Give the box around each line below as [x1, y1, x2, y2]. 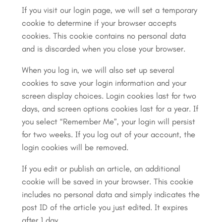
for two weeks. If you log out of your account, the [21, 129, 195, 139]
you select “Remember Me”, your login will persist [21, 116, 195, 126]
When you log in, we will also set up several [21, 64, 174, 75]
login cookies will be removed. [21, 142, 128, 152]
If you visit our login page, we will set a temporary [21, 4, 197, 15]
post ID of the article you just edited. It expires [21, 202, 188, 212]
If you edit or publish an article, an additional [21, 163, 180, 173]
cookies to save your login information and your [21, 77, 186, 88]
